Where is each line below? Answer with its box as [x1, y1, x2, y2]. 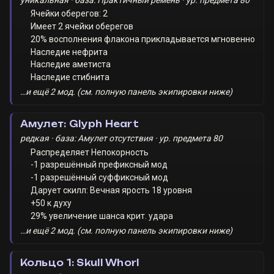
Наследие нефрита [31, 46, 108, 57]
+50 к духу [31, 198, 72, 208]
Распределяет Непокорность [31, 147, 149, 157]
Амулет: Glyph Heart [20, 119, 139, 130]
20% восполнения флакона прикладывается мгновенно [31, 34, 256, 44]
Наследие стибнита [31, 72, 110, 83]
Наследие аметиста [31, 59, 111, 70]
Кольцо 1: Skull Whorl [20, 257, 139, 268]
